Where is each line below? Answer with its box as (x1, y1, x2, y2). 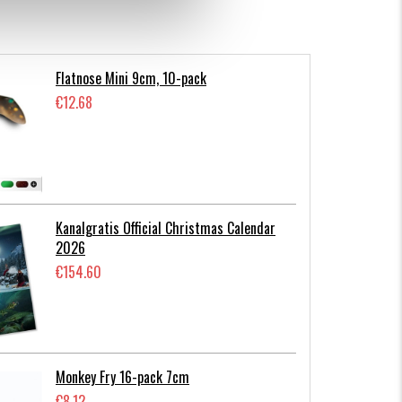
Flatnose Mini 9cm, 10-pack (56, 66, 206, 89)
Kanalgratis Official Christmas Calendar (56, 216, 275, 239)
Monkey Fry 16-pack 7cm (56, 366, 189, 389)
